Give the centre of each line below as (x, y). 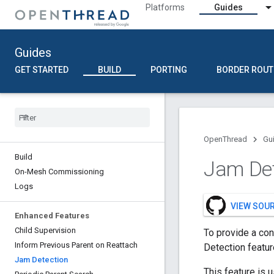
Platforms (165, 7)
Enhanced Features (52, 216)
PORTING (169, 70)
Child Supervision (45, 230)
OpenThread (225, 139)
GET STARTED (42, 70)
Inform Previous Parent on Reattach (76, 245)
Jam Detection (41, 260)
